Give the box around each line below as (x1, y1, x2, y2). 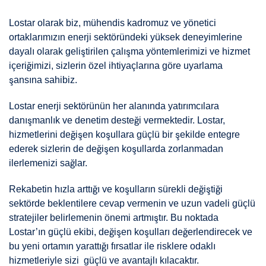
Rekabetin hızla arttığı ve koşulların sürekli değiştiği (9, 184, 223, 195)
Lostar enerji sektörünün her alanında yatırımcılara (9, 101, 219, 112)
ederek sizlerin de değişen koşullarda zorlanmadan (9, 144, 223, 154)
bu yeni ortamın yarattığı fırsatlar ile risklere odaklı (9, 241, 216, 252)
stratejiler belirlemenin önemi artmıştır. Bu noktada (9, 213, 218, 223)
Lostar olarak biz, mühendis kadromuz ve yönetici (9, 18, 216, 28)
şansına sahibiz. (9, 75, 77, 85)
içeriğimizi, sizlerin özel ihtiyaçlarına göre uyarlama (9, 61, 223, 71)
